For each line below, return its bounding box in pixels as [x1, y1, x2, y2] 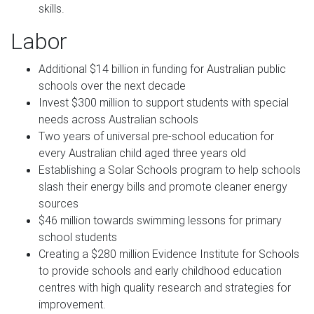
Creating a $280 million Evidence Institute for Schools [39, 247, 299, 261]
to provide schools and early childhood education [39, 264, 282, 278]
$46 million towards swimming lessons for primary [39, 213, 282, 228]
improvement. [39, 297, 106, 312]
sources [39, 196, 78, 211]
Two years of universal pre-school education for [39, 129, 274, 144]
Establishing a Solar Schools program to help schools [39, 163, 301, 177]
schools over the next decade [39, 78, 186, 93]
